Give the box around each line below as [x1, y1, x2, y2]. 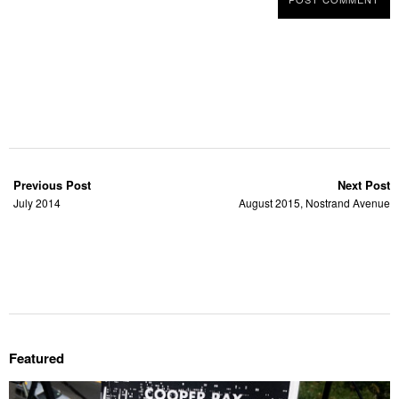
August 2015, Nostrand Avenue [239, 195, 390, 211]
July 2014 [13, 195, 61, 211]
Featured [9, 348, 64, 369]
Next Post [338, 176, 390, 194]
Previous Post [13, 176, 91, 194]
